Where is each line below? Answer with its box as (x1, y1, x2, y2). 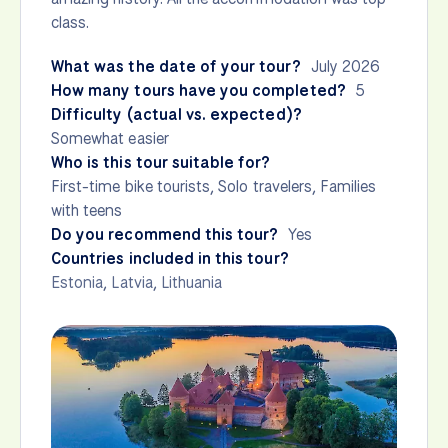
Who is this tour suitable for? (51, 152, 271, 174)
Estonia (51, 272, 104, 294)
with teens (51, 200, 123, 222)
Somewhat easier (51, 128, 169, 150)
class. (51, 12, 90, 34)
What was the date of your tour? (51, 56, 301, 78)
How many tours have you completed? (51, 80, 346, 102)
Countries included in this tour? (51, 248, 289, 270)
